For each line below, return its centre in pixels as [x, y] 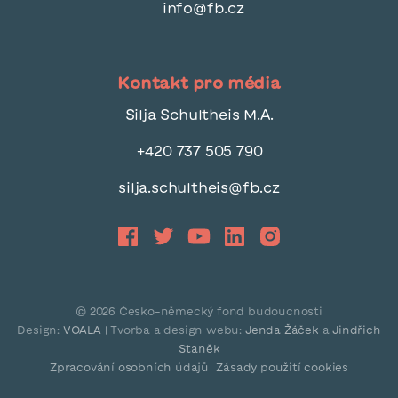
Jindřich [357, 330]
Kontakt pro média [199, 83]
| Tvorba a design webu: [175, 330]
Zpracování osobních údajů [129, 367]
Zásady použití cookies [283, 367]
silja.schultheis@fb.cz [199, 188]
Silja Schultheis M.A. [199, 115]
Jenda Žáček [282, 330]
